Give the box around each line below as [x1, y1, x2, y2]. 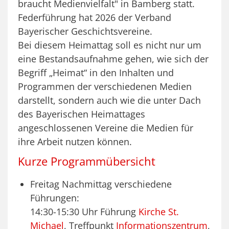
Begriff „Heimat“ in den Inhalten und [18, 66, 174, 79]
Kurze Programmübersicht [18, 154, 155, 169]
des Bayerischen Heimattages [18, 108, 145, 121]
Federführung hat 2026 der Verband [18, 11, 171, 24]
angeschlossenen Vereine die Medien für [18, 122, 193, 134]
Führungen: [30, 192, 79, 204]
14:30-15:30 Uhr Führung [30, 205, 139, 218]
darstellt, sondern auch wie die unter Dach [18, 94, 201, 107]
